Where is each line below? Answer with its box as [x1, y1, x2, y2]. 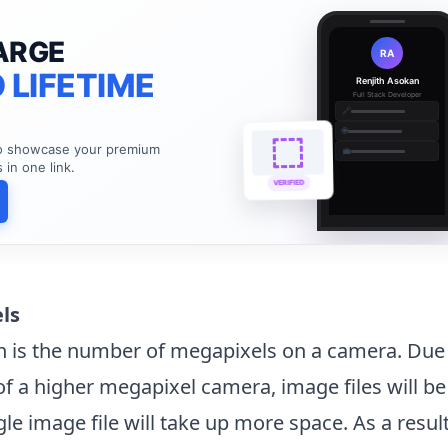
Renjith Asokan [355, 75, 419, 87]
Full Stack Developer [352, 90, 422, 100]
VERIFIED [273, 180, 305, 192]
